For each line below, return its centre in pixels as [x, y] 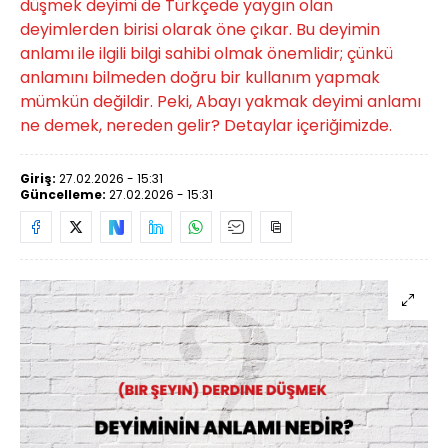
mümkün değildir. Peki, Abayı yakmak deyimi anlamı [220, 101]
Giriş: [39, 178]
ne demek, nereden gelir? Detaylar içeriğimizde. [206, 125]
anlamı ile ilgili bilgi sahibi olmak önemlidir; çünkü [206, 53]
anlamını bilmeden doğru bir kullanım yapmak [200, 77]
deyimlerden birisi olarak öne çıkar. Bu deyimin [200, 29]
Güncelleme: [64, 194]
